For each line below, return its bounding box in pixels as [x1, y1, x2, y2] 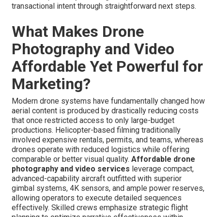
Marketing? [12, 75, 91, 93]
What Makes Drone [12, 22, 144, 41]
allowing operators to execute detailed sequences [12, 193, 182, 203]
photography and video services [12, 164, 130, 174]
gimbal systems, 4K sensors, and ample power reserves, [12, 184, 204, 193]
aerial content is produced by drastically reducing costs [12, 106, 199, 116]
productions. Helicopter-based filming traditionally [12, 125, 181, 135]
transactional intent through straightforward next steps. [12, 1, 196, 11]
